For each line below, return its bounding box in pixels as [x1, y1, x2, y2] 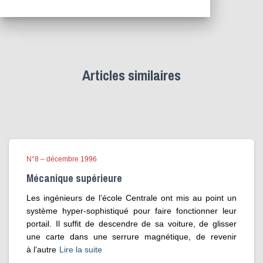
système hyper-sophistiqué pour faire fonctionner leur [26, 206, 237, 215]
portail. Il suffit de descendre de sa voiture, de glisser [26, 219, 237, 228]
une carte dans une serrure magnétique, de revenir [26, 232, 237, 241]
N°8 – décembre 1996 [26, 155, 97, 163]
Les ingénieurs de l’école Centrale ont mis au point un [26, 193, 237, 203]
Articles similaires [82, 66, 181, 85]
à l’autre [26, 245, 56, 254]
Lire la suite [59, 245, 102, 254]
